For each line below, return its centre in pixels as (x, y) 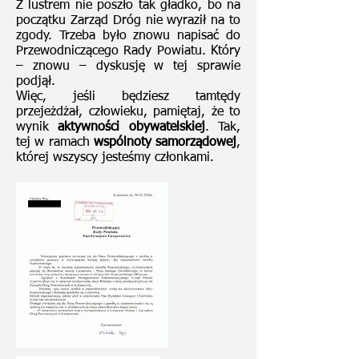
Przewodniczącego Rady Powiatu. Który (128, 51)
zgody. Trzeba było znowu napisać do (128, 36)
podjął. (36, 82)
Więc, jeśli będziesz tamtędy (128, 97)
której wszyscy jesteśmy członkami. (115, 158)
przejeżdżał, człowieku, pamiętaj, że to (128, 112)
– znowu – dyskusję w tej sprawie (128, 67)
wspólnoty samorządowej (165, 143)
